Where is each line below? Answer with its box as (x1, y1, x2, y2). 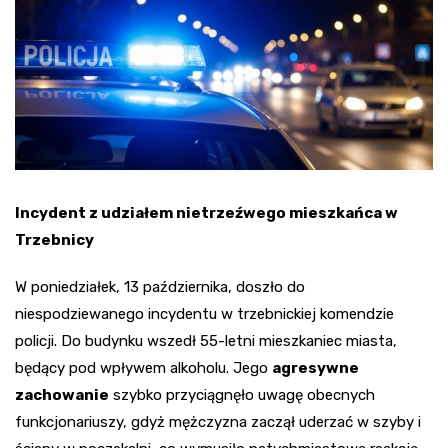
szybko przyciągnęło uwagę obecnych (109, 385, 375, 404)
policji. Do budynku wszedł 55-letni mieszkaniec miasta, (15, 331, 397, 350)
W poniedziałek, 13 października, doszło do (15, 277, 305, 296)
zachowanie (15, 385, 109, 404)
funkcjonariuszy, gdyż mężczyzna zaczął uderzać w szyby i (15, 412, 421, 431)
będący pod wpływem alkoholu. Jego (15, 358, 272, 377)
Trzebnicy (15, 230, 94, 249)
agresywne (272, 358, 359, 377)
